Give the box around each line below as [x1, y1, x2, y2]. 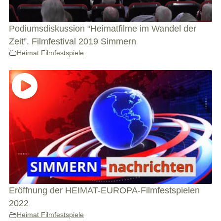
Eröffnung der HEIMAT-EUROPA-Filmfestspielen [8, 185, 200, 196]
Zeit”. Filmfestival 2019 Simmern [8, 36, 136, 46]
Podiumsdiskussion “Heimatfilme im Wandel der [8, 23, 196, 34]
